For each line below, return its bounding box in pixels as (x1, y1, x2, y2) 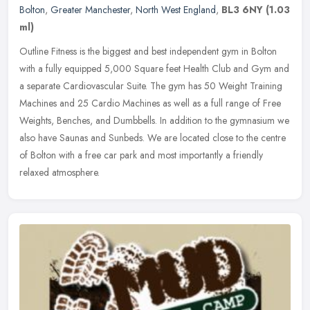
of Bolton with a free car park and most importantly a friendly (19, 148, 263, 163)
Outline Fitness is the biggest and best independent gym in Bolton (19, 44, 277, 59)
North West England (136, 3, 216, 17)
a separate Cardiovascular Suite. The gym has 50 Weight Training (19, 79, 282, 93)
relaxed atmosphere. (19, 165, 100, 180)
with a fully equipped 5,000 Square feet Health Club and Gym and (19, 62, 289, 76)
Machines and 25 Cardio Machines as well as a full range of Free (19, 96, 281, 111)
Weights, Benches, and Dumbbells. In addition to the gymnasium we (19, 113, 289, 128)
